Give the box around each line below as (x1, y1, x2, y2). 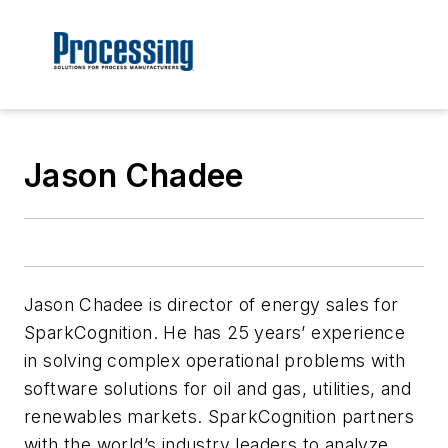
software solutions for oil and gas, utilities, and (24, 378, 411, 400)
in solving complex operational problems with (24, 350, 406, 372)
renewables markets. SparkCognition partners (24, 406, 415, 428)
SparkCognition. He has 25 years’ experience (24, 322, 406, 344)
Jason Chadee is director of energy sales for (24, 294, 399, 316)
